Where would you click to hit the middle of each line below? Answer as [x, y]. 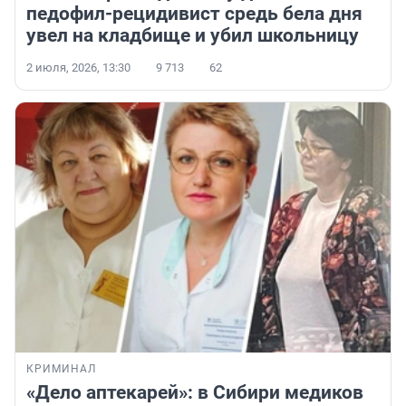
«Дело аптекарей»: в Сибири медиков [195, 393]
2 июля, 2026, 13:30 [78, 68]
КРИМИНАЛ [61, 369]
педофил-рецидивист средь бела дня [194, 14]
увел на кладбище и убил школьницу [193, 36]
